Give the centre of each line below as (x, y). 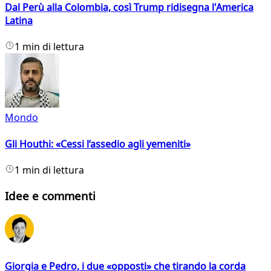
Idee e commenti (50, 195)
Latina (19, 21)
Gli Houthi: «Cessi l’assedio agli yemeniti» (98, 144)
